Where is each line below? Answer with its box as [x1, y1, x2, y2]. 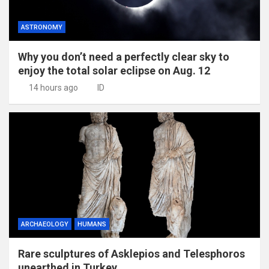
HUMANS [77, 220, 106, 228]
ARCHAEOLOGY [21, 220, 68, 228]
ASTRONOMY [21, 23, 62, 31]
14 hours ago [28, 82, 78, 92]
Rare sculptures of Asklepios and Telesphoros [18, 247, 245, 260]
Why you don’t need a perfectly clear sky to [18, 50, 229, 63]
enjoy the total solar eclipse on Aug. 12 [18, 64, 210, 77]
